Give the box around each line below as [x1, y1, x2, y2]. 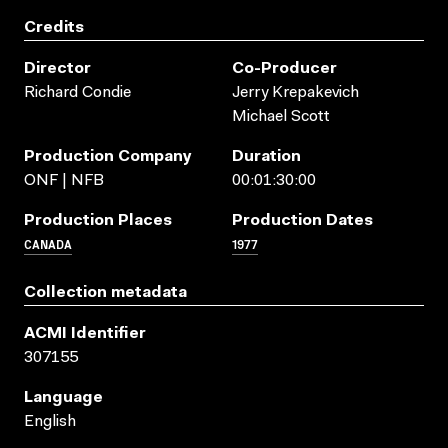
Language [24, 389, 103, 406]
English [24, 413, 76, 430]
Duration [232, 148, 301, 165]
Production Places [24, 212, 172, 229]
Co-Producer [232, 60, 337, 77]
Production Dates [232, 212, 373, 229]
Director [24, 60, 91, 77]
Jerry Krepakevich [232, 84, 359, 101]
